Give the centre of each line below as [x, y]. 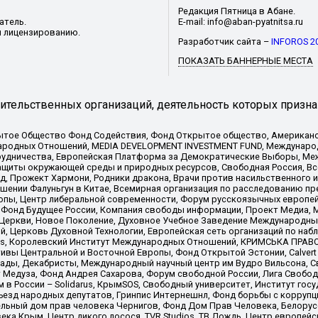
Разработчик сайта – [224, 41]
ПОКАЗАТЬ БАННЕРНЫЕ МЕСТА [245, 61]
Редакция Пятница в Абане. [236, 11]
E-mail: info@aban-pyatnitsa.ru [240, 21]
